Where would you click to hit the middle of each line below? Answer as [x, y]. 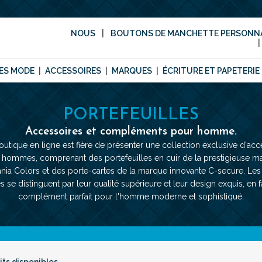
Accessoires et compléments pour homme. [131, 132]
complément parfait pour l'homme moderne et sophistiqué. [131, 196]
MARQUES [132, 71]
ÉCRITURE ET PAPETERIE [211, 71]
